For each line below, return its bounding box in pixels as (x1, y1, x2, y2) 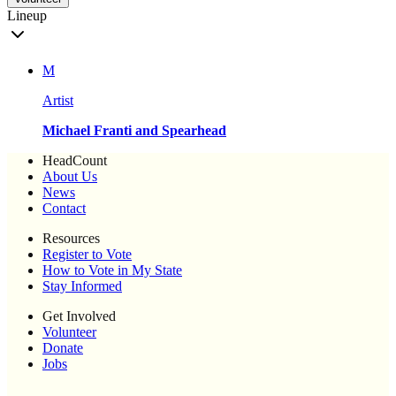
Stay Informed (42, 278, 122, 294)
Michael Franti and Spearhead (42, 123, 226, 139)
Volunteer (42, 324, 96, 340)
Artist (42, 93, 73, 109)
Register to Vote (42, 247, 132, 263)
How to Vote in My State (42, 263, 182, 278)
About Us (42, 169, 97, 185)
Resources (42, 231, 100, 247)
